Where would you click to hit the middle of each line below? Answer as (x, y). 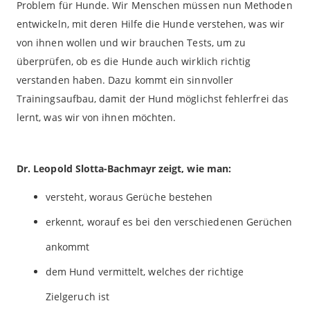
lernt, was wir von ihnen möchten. (97, 117)
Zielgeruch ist (77, 296)
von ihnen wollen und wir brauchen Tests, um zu (131, 42)
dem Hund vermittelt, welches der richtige (145, 271)
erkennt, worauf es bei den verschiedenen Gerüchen (169, 221)
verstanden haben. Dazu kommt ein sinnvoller (125, 80)
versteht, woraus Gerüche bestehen (129, 197)
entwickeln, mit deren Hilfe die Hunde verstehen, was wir (151, 24)
